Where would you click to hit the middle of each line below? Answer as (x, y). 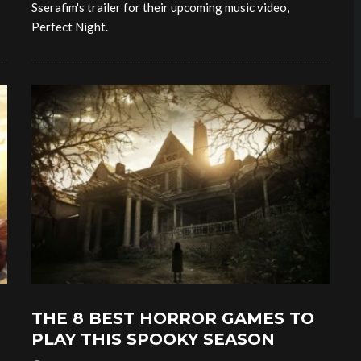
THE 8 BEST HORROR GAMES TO (173, 319)
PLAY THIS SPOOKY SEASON (153, 340)
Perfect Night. (70, 27)
